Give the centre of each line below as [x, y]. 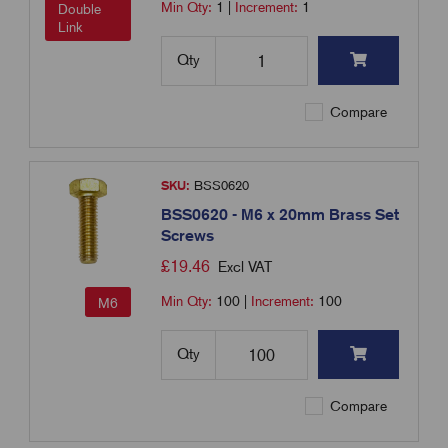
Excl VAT [245, 267]
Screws [188, 236]
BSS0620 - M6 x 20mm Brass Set [280, 215]
